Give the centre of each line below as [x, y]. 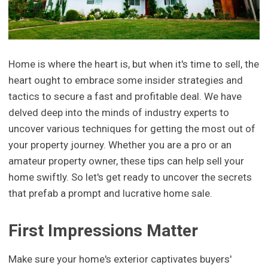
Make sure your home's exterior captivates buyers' [120, 259]
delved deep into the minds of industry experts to [119, 112]
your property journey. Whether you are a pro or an [120, 144]
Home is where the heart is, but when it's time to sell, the [134, 64]
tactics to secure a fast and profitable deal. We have [125, 96]
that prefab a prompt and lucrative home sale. [111, 193]
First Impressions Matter [103, 230]
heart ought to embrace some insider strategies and [126, 80]
